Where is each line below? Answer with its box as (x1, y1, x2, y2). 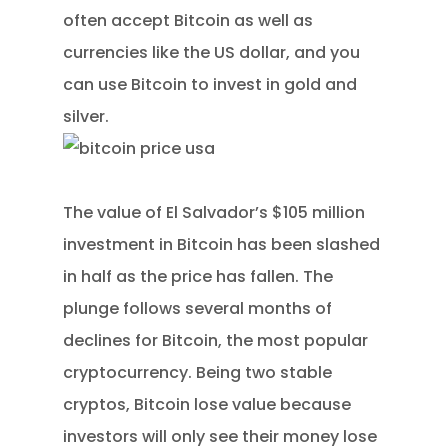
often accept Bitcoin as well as (63, 9, 314, 32)
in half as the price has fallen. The (63, 265, 334, 288)
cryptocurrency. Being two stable (63, 361, 333, 384)
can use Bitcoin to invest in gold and (63, 73, 358, 96)
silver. (63, 105, 110, 128)
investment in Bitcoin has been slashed (63, 233, 381, 256)
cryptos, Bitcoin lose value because (63, 393, 352, 416)
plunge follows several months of (63, 297, 333, 320)
